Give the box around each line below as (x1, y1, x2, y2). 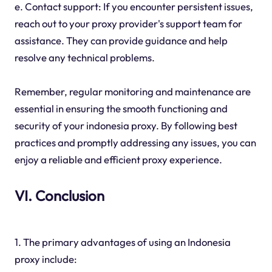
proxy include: (14, 253, 77, 266)
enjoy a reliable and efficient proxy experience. (14, 153, 222, 166)
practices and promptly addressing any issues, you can (14, 136, 256, 149)
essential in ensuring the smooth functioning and (14, 102, 228, 115)
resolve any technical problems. (14, 51, 155, 64)
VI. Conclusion (14, 186, 104, 205)
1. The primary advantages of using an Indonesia (14, 236, 231, 249)
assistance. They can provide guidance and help (14, 34, 228, 47)
